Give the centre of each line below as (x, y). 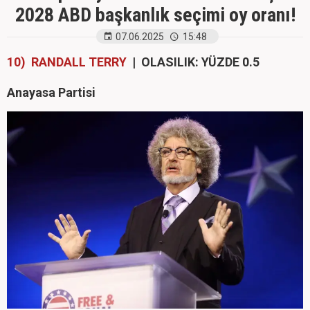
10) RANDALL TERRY (67, 62)
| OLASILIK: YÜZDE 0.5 (194, 62)
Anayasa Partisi (51, 92)
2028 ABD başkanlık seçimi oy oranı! (155, 15)
